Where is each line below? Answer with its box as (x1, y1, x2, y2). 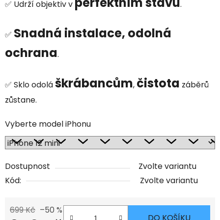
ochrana (5, 45, 57, 61)
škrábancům (55, 75, 133, 92)
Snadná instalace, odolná (14, 25, 171, 42)
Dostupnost (5, 161, 50, 172)
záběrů (180, 79, 209, 91)
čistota (137, 75, 180, 92)
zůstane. (5, 94, 37, 106)
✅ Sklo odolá (5, 79, 55, 91)
